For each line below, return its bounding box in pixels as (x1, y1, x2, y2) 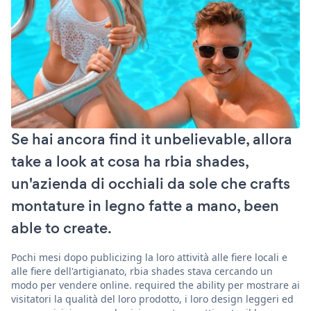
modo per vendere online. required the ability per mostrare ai (11, 278, 300, 292)
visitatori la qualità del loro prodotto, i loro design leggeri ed (11, 292, 294, 305)
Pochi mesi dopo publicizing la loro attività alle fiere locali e (11, 250, 287, 264)
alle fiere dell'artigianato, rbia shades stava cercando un (11, 264, 273, 278)
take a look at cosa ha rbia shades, (11, 150, 249, 172)
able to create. (11, 217, 112, 239)
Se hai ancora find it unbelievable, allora (11, 128, 292, 150)
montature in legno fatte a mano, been (11, 194, 279, 217)
